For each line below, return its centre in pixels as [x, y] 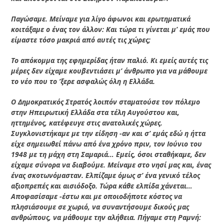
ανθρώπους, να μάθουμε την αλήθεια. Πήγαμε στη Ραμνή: [106, 217]
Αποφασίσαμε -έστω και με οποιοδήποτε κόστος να [97, 196]
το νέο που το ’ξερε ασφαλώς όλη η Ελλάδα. [83, 81]
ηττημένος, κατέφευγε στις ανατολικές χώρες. [87, 122]
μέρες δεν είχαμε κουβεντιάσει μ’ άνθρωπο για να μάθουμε [109, 70]
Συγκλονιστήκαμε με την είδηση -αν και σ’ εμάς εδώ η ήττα [108, 133]
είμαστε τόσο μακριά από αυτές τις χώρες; [81, 39]
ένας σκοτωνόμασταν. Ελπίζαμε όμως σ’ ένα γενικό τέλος [106, 175]
